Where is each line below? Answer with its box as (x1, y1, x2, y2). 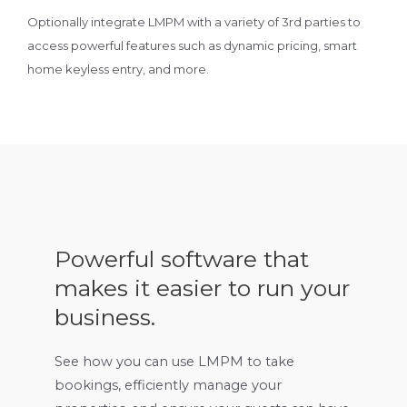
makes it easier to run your (55, 274, 350, 303)
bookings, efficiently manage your (55, 377, 282, 394)
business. (55, 303, 155, 332)
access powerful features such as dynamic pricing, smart (27, 38, 357, 54)
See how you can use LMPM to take (55, 353, 294, 371)
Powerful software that (55, 245, 309, 273)
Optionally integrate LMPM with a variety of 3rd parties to (27, 15, 361, 30)
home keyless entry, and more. (27, 62, 209, 77)
